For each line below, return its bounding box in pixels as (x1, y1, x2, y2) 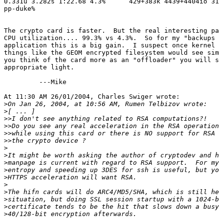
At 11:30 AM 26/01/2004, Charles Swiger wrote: (4, 93, 180, 101)
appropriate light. (4, 64, 74, 71)
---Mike (4, 78, 66, 86)
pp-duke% (4, 5, 35, 13)
